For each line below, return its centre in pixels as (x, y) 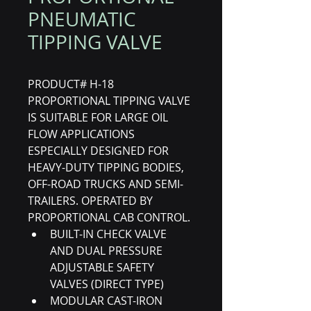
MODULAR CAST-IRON (108, 301)
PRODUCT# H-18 (71, 84)
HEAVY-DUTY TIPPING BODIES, (107, 167)
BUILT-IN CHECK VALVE (110, 234)
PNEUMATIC (82, 19)
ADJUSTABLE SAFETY (103, 267)
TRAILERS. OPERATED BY (92, 201)
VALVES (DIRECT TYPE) (107, 284)
